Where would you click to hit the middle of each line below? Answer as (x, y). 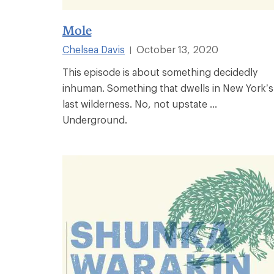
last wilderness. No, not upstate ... (140, 103)
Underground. (95, 119)
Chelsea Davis (94, 49)
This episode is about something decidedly (160, 72)
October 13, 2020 (177, 49)
